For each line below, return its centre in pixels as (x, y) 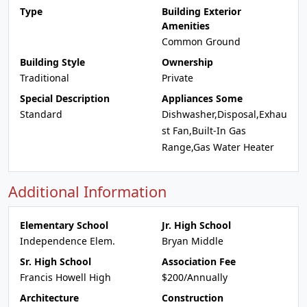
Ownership (187, 62)
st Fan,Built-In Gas (204, 131)
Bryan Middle (193, 241)
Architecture (49, 298)
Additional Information (87, 192)
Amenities (186, 26)
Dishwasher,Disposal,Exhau (224, 114)
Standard (41, 114)
